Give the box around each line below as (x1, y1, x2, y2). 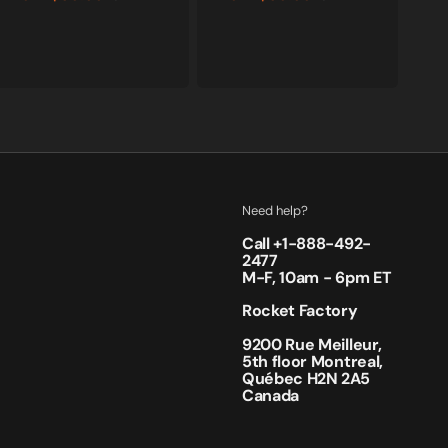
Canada (242, 385, 300, 406)
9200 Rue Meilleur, (242, 334, 382, 355)
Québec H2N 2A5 (242, 368, 370, 389)
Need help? (242, 202, 308, 219)
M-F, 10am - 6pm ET (242, 267, 392, 288)
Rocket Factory (242, 300, 358, 321)
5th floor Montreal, (242, 351, 383, 372)
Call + (242, 233, 283, 254)
